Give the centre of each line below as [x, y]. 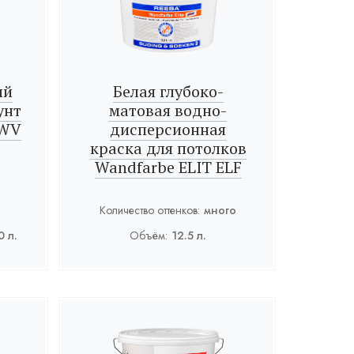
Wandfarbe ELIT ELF [168, 167]
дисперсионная [168, 129]
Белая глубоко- [168, 91]
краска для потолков [168, 148]
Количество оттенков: [150, 210]
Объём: [149, 235]
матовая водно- [168, 110]
